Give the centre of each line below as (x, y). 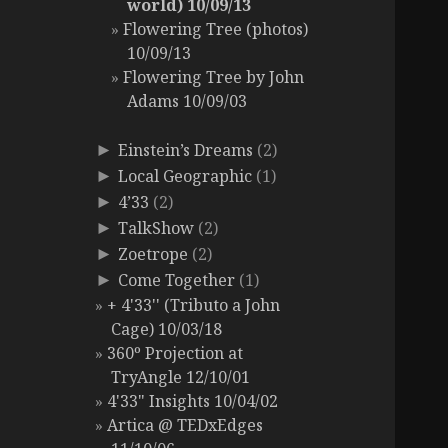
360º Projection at (175, 353)
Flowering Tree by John (214, 77)
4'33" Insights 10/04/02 (193, 401)
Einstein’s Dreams (186, 150)
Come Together (177, 280)
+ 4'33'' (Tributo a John (194, 305)
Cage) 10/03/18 (167, 329)
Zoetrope (153, 254)
